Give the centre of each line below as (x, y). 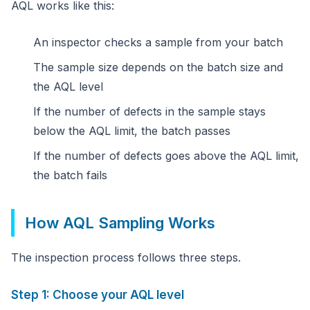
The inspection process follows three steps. (126, 257)
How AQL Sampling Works (120, 223)
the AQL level (68, 86)
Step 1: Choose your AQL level (98, 295)
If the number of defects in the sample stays (149, 111)
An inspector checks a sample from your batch (158, 42)
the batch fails (70, 175)
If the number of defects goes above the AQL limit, (166, 156)
